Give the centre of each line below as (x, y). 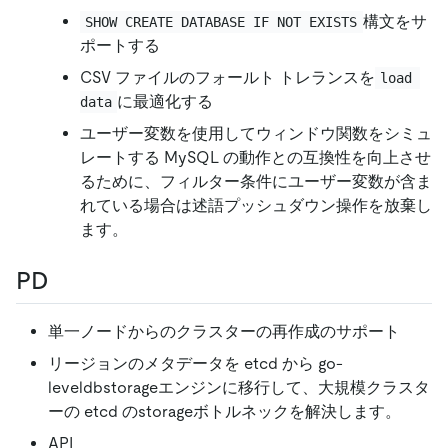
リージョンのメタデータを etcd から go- (195, 364)
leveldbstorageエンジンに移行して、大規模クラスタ (239, 388)
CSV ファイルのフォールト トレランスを (227, 77)
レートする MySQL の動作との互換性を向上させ (255, 157)
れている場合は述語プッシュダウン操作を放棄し (256, 205)
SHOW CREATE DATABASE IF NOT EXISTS (221, 21)
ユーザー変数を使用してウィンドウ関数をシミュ (256, 133)
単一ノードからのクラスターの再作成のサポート (224, 332)
